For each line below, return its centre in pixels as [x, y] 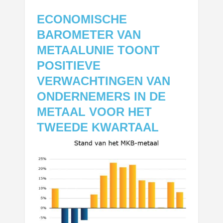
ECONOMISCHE [82, 19]
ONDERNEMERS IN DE [102, 96]
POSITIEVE [69, 65]
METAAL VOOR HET [95, 111]
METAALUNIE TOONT [99, 50]
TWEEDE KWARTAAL [98, 127]
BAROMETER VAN [89, 34]
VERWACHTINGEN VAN [104, 81]
